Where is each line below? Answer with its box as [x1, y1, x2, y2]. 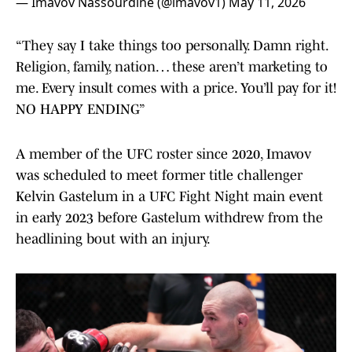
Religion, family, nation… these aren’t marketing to [16, 59, 328, 75]
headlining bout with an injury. [16, 231, 211, 247]
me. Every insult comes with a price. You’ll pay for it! [16, 80, 336, 97]
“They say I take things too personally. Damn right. [16, 38, 328, 54]
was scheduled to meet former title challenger [16, 167, 302, 184]
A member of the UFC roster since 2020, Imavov [16, 146, 311, 163]
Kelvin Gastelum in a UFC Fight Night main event [16, 189, 323, 205]
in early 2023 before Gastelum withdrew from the [16, 210, 323, 226]
